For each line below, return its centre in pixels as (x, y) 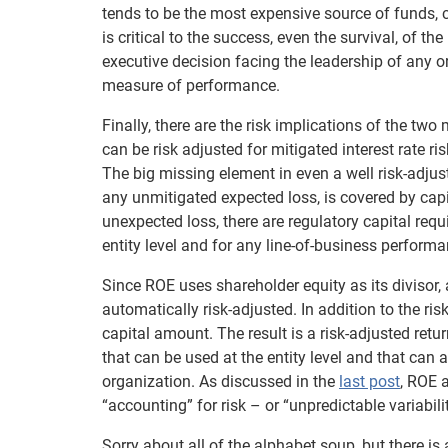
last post (369, 381)
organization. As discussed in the (220, 381)
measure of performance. (191, 85)
